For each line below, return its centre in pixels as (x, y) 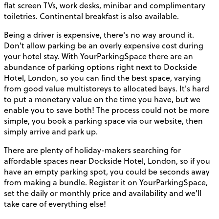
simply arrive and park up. (51, 131)
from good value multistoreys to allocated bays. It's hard (107, 88)
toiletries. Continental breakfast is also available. (91, 16)
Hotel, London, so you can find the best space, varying (102, 77)
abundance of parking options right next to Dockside (100, 67)
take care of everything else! (55, 204)
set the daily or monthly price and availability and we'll (103, 193)
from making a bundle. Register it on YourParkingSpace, (106, 182)
